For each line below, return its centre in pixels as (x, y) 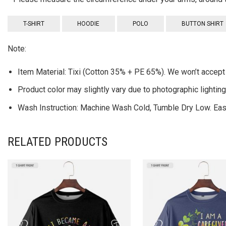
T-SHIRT (34, 23)
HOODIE (89, 23)
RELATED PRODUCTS (58, 142)
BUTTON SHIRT (202, 23)
